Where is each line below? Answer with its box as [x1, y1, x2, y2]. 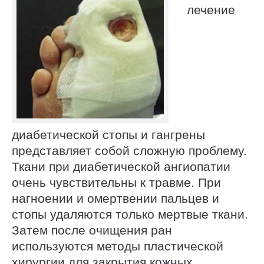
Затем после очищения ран [12, 223, 172, 237]
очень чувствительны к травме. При [12, 176, 221, 190]
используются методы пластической [12, 239, 223, 253]
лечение [187, 3, 236, 17]
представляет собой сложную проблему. [12, 144, 247, 158]
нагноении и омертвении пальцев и [12, 192, 219, 206]
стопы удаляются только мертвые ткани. [12, 207, 248, 222]
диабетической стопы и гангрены [12, 128, 205, 142]
